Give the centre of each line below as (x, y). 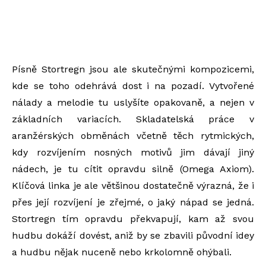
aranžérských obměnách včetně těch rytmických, (133, 136)
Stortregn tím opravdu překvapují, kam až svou (133, 219)
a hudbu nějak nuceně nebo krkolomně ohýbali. (122, 252)
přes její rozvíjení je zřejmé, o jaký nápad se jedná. (133, 202)
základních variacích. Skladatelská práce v (133, 119)
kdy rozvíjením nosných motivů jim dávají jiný (133, 152)
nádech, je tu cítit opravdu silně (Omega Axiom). (133, 169)
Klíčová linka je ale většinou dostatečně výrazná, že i (133, 186)
